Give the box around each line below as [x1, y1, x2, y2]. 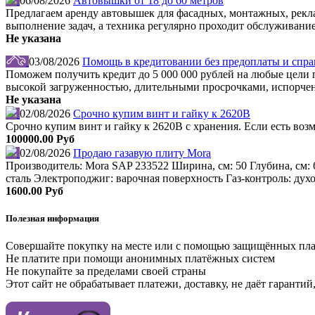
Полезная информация [6, 213, 99, 224]
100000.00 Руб [6, 133, 75, 146]
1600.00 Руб [6, 185, 63, 198]
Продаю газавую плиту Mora [73, 147, 211, 160]
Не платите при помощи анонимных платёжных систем [6, 252, 275, 265]
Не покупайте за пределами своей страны [6, 265, 206, 278]
